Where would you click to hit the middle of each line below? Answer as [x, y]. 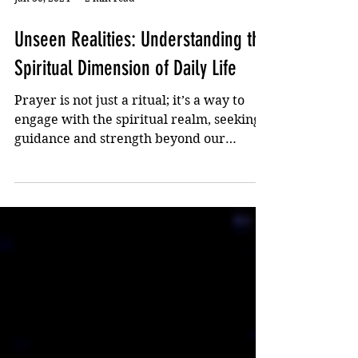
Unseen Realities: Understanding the [142, 90]
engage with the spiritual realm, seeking [137, 170]
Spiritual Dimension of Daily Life [125, 119]
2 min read [109, 48]
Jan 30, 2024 [42, 48]
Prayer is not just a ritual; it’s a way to [129, 151]
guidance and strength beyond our [120, 189]
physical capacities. [74, 208]
